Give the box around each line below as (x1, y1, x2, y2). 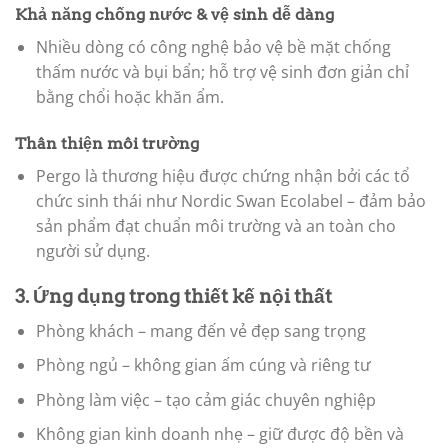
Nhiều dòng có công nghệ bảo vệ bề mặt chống (35, 36, 391, 59)
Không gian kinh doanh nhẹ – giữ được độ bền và (35, 423, 404, 446)
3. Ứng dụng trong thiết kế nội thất (15, 284, 332, 308)
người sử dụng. (35, 240, 150, 263)
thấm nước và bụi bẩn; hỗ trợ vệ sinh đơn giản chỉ (35, 61, 409, 84)
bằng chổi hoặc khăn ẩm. (35, 86, 224, 109)
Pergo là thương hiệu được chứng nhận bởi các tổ (35, 165, 410, 188)
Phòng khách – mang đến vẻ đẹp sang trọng (35, 319, 366, 342)
